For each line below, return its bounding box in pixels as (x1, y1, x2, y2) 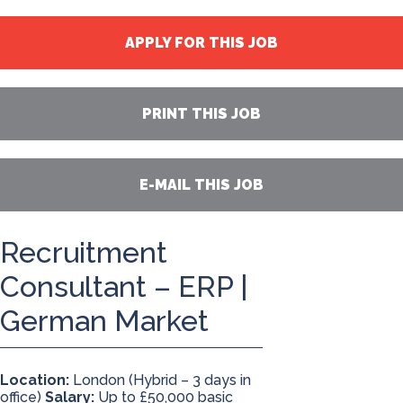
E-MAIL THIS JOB (139, 176, 264, 193)
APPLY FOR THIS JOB (125, 34, 278, 51)
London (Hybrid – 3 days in (69, 372, 251, 390)
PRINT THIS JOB (142, 105, 261, 122)
